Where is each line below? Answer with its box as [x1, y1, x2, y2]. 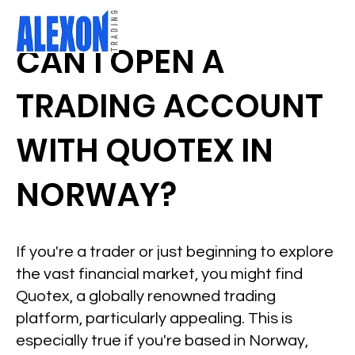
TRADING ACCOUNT [16, 84, 324, 128]
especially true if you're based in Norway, [16, 333, 309, 349]
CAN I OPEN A [16, 40, 225, 84]
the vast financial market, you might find [16, 266, 303, 282]
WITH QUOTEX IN [16, 128, 274, 173]
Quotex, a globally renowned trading [16, 288, 277, 304]
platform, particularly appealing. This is [16, 311, 293, 326]
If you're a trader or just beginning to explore [16, 244, 334, 260]
